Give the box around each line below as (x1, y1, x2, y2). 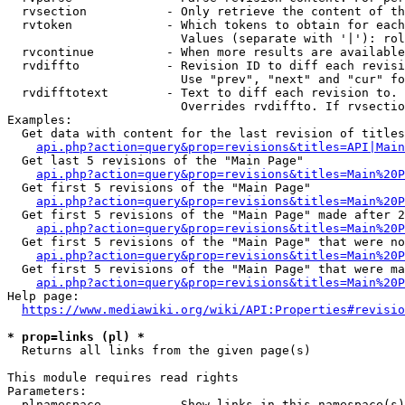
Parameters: (7, 384, 87, 398)
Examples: (7, 113, 72, 127)
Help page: (7, 289, 80, 303)
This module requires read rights (7, 371, 239, 384)
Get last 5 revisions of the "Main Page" (7, 154, 304, 167)
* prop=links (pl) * (7, 330, 145, 344)
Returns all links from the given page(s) (7, 344, 311, 357)
